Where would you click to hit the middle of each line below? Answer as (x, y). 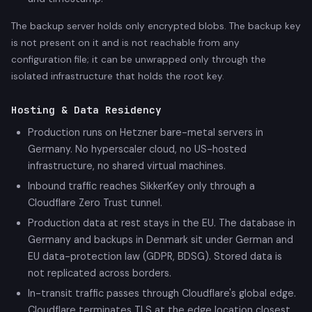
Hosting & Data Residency (86, 110)
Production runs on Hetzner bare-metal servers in (146, 133)
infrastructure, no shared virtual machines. (127, 166)
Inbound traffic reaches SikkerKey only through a (141, 186)
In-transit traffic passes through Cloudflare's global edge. (162, 293)
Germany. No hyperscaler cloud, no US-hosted (137, 149)
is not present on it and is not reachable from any (125, 43)
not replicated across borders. (100, 273)
